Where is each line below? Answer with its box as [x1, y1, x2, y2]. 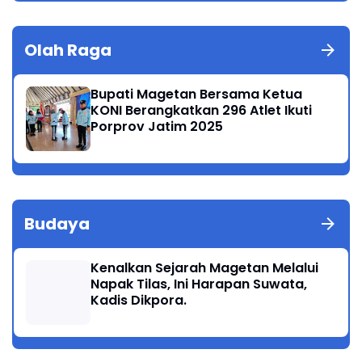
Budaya [24, 212, 90, 235]
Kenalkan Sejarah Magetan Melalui [90, 258, 318, 277]
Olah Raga [24, 38, 112, 61]
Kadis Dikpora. [90, 290, 187, 309]
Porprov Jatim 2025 [90, 116, 223, 136]
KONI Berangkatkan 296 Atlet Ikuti [90, 100, 312, 120]
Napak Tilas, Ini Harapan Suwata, [90, 274, 307, 293]
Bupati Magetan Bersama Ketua [90, 84, 302, 103]
